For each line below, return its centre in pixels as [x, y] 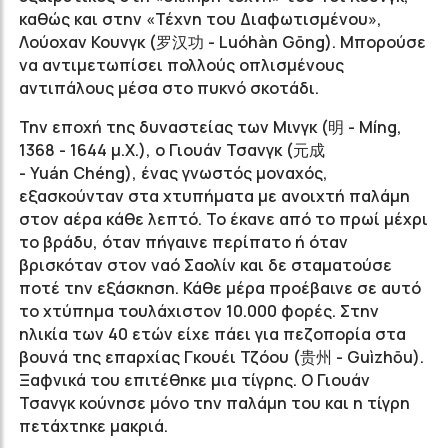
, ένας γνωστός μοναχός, [230, 173]
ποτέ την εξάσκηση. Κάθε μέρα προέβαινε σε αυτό [220, 288]
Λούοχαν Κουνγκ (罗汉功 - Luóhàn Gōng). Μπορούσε [222, 42]
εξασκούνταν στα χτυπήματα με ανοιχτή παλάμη [214, 196]
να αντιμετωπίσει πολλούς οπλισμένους [181, 65]
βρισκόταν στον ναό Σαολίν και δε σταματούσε [205, 265]
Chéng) [102, 173]
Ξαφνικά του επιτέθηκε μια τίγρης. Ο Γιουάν [194, 380]
